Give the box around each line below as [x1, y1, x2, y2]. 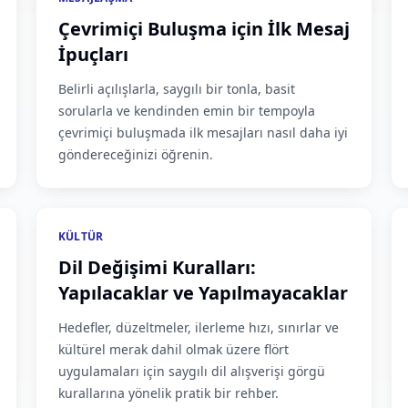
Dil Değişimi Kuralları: [57, 255, 256, 280]
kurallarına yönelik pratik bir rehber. [57, 384, 279, 402]
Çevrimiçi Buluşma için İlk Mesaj [57, 16, 350, 41]
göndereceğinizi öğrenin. [57, 146, 213, 163]
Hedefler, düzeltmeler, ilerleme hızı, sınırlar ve [57, 319, 339, 336]
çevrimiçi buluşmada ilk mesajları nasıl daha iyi [57, 124, 348, 141]
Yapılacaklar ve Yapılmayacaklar [57, 280, 348, 305]
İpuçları [57, 42, 128, 66]
